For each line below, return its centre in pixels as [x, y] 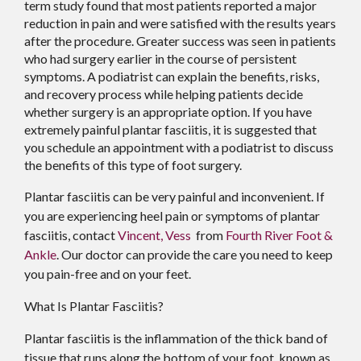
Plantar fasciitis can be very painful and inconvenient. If [174, 197]
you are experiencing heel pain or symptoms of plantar [172, 216]
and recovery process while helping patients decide [164, 94]
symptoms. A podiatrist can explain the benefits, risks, [172, 77]
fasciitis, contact [71, 235]
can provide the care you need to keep [228, 255]
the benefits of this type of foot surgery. [133, 165]
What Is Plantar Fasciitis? [94, 306]
